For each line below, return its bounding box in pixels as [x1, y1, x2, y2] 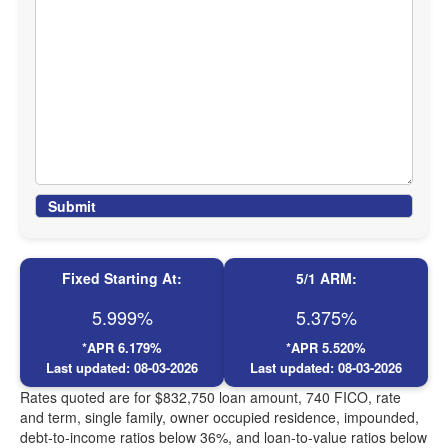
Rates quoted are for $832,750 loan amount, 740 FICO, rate [20, 387, 401, 407]
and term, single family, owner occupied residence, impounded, [20, 407, 419, 427]
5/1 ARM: [295, 268, 357, 288]
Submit [48, 196, 96, 216]
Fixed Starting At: [62, 268, 182, 288]
